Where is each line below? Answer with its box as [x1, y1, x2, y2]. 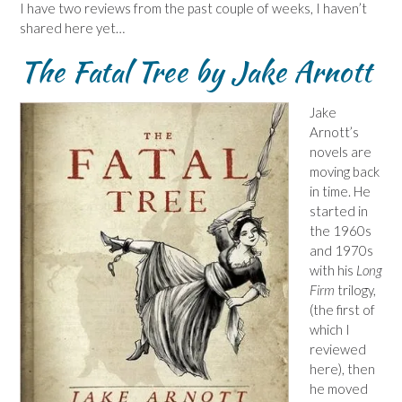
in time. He [309, 182, 371, 199]
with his [309, 261, 356, 278]
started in [309, 202, 368, 219]
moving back [309, 162, 380, 179]
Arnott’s [309, 123, 359, 140]
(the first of [309, 301, 375, 318]
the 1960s [309, 222, 371, 239]
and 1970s [309, 241, 373, 258]
